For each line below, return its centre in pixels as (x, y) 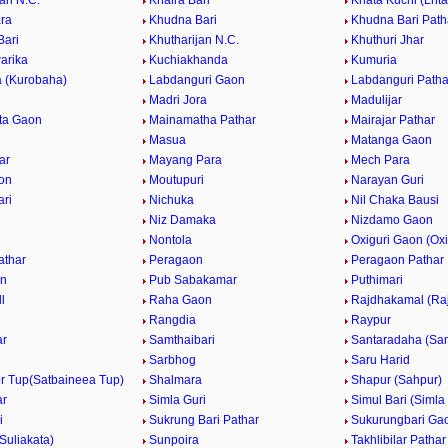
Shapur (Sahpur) (396, 380)
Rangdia (173, 320)
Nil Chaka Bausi (394, 200)
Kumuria (373, 60)
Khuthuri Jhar (387, 40)
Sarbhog (173, 360)
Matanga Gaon (391, 140)
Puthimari (376, 280)
